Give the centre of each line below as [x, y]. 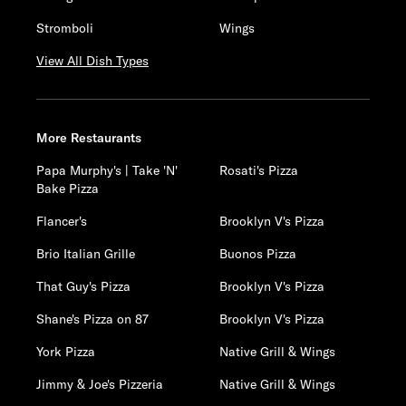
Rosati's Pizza [259, 170]
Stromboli [65, 28]
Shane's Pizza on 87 [92, 319]
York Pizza [66, 352]
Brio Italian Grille [86, 254]
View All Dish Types [92, 61]
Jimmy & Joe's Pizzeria [100, 384]
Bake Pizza [68, 188]
